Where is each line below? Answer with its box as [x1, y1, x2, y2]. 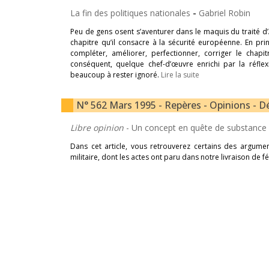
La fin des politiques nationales [70, 7, 193, 19]
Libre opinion [70, 122, 126, 133]
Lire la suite [161, 70, 199, 80]
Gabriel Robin [199, 7, 250, 19]
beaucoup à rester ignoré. [70, 70, 161, 80]
